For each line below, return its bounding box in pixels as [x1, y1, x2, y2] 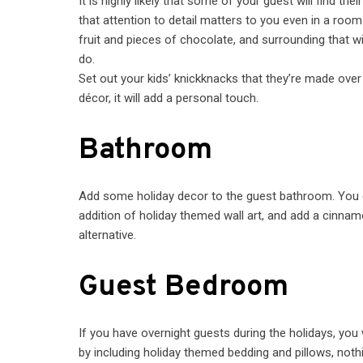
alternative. [79, 228, 137, 242]
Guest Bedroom [79, 269, 289, 306]
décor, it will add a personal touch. [79, 91, 259, 105]
